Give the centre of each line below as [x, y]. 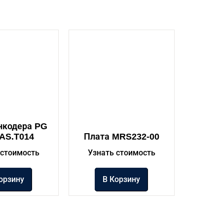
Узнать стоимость [121, 152]
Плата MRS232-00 [121, 136]
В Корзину [122, 179]
